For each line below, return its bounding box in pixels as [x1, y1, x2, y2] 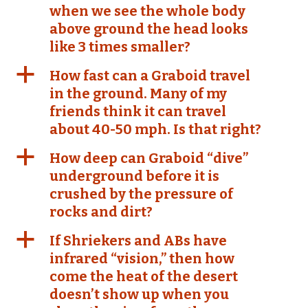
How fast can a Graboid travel [49, 67, 250, 84]
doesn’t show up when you [49, 286, 229, 302]
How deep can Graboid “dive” [49, 150, 248, 166]
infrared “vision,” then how [49, 250, 234, 267]
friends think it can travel [49, 103, 226, 120]
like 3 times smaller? [49, 38, 190, 55]
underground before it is [49, 168, 219, 184]
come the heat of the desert [49, 268, 238, 285]
